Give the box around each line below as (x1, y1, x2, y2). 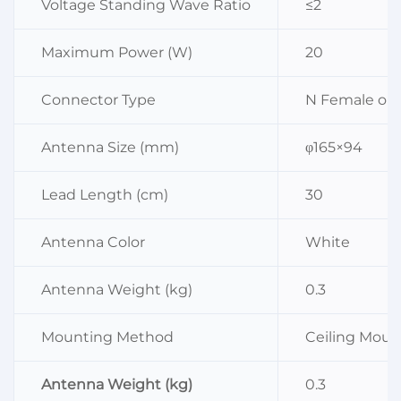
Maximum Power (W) (41, 44, 192, 62)
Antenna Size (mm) (41, 139, 179, 157)
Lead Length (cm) (41, 186, 168, 204)
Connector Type (41, 91, 156, 109)
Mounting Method (41, 328, 174, 346)
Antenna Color (41, 234, 145, 252)
